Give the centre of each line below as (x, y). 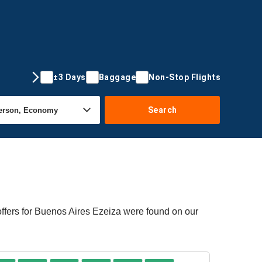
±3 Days (70, 77)
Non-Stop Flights (185, 77)
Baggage (117, 77)
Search (162, 110)
